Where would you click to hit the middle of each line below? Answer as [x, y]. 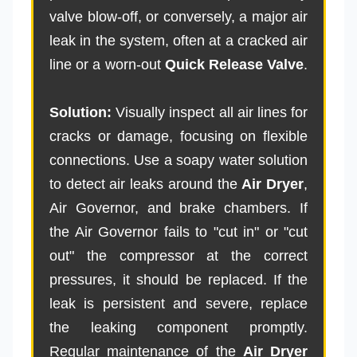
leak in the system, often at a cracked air [178, 40]
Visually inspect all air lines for [210, 112]
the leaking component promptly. [178, 327]
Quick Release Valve [234, 64]
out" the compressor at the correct [178, 255]
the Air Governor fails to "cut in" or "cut [178, 231]
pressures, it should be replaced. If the [178, 279]
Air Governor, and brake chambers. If [178, 208]
